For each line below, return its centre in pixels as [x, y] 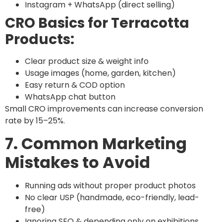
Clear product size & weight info [87, 61]
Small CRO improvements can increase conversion [104, 109]
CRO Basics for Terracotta [97, 23]
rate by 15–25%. [35, 121]
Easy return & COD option [75, 85]
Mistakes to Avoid [78, 162]
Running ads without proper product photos [110, 185]
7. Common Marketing [96, 143]
